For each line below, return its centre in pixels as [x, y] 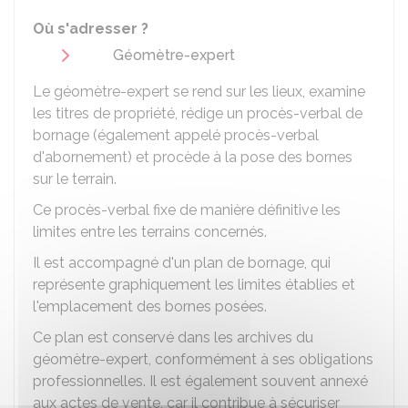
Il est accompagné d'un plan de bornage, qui [182, 263]
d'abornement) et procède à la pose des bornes [193, 157]
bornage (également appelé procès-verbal [176, 135]
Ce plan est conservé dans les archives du [173, 337]
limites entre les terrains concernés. [150, 232]
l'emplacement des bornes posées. [150, 306]
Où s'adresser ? [91, 29]
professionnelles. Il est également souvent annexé [200, 381]
